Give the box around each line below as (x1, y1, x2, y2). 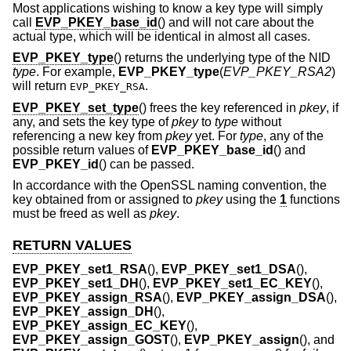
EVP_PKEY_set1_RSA (13, 262, 147, 276)
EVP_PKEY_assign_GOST (13, 332, 170, 346)
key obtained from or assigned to (13, 193, 196, 207)
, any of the (263, 128, 324, 143)
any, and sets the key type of (13, 114, 172, 128)
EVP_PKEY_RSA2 (223, 65, 331, 79)
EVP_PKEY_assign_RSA (13, 290, 162, 304)
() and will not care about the (157, 15, 314, 29)
